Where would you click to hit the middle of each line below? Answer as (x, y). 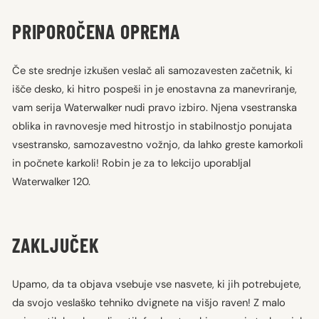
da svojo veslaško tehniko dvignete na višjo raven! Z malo (149, 302)
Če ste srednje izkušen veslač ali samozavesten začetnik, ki (152, 70)
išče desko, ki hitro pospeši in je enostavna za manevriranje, (155, 89)
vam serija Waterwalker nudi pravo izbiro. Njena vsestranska (155, 107)
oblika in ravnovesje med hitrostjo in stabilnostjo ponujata (152, 126)
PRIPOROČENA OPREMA (96, 31)
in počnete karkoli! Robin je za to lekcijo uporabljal (131, 163)
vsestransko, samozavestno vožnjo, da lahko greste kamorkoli (158, 144)
